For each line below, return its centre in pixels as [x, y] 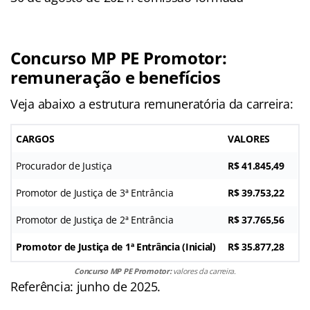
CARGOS [35, 138]
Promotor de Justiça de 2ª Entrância [95, 219]
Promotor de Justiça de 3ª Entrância [95, 192]
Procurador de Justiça [64, 165]
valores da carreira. [203, 271]
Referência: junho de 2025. [85, 286]
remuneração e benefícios [116, 77]
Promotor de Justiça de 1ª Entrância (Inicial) [116, 246]
